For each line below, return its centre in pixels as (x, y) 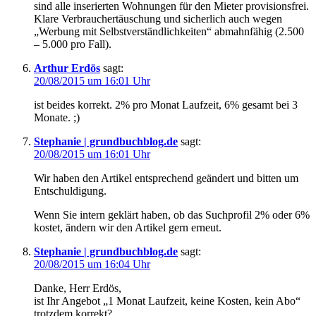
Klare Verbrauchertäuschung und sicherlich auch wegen (158, 19)
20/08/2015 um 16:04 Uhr (92, 265)
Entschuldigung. (70, 191)
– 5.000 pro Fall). (73, 44)
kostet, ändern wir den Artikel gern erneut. (128, 228)
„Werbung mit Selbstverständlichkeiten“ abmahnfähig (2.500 (169, 32)
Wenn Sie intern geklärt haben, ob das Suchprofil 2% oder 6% (172, 215)
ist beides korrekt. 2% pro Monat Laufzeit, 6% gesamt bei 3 (166, 105)
